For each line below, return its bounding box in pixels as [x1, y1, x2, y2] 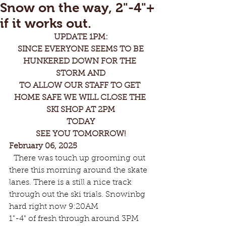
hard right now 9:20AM [9, 203, 98, 211]
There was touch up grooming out [11, 154, 147, 162]
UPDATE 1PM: [53, 33, 108, 41]
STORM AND [56, 70, 105, 78]
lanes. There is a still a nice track [9, 179, 134, 187]
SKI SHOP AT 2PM [46, 106, 115, 114]
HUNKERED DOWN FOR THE [23, 58, 138, 66]
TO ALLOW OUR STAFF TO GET [19, 82, 142, 90]
